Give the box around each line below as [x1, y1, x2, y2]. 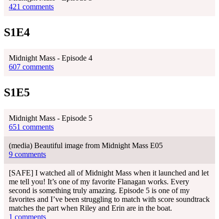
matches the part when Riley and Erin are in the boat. [9, 203, 172, 212]
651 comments [9, 122, 54, 131]
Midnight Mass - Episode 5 [9, 113, 92, 122]
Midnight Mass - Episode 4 [9, 54, 92, 63]
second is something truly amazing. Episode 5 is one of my [9, 186, 190, 195]
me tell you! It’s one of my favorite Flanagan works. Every [9, 177, 189, 186]
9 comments [9, 150, 46, 158]
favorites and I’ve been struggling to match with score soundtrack [9, 195, 210, 203]
